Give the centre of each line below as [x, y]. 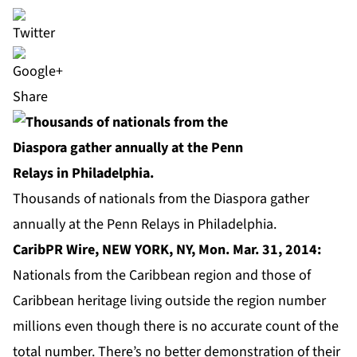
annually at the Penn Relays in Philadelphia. [145, 225]
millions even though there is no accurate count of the [176, 327]
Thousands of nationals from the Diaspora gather [161, 199]
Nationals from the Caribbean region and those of [162, 276]
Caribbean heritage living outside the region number [169, 301]
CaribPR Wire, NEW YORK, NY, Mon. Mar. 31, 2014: [167, 250]
